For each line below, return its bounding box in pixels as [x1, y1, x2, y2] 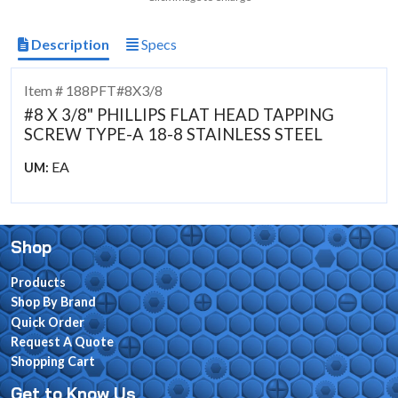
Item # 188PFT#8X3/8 [24, 81, 163, 99]
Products [11, 274, 66, 290]
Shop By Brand [11, 294, 96, 310]
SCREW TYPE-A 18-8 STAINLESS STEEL [24, 123, 323, 144]
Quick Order [11, 314, 84, 330]
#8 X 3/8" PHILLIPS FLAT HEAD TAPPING [24, 104, 335, 124]
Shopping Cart [11, 354, 95, 370]
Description [28, 36, 109, 53]
